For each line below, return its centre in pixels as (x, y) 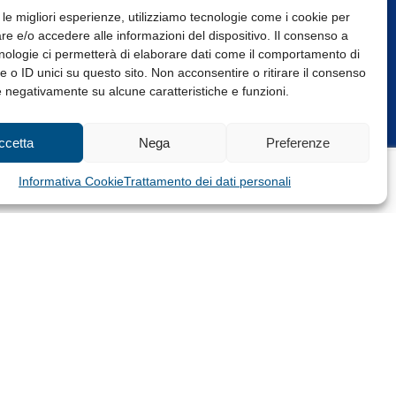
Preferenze (297, 142)
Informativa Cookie (71, 181)
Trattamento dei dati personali (207, 181)
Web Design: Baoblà (135, 102)
